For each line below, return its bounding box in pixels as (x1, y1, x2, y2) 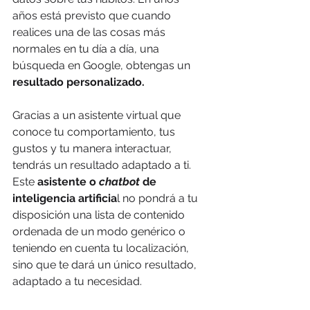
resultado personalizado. (12, 75, 145, 89)
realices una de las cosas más (12, 25, 168, 39)
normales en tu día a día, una (12, 42, 162, 55)
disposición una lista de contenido (12, 208, 188, 221)
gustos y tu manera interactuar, (12, 141, 174, 155)
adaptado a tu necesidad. (12, 274, 142, 288)
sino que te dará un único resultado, (12, 257, 199, 271)
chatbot (99, 174, 140, 188)
